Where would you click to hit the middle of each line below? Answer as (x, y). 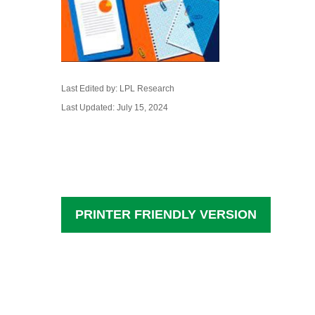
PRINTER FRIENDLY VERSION (166, 214)
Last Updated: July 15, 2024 (115, 107)
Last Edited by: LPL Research (118, 88)
